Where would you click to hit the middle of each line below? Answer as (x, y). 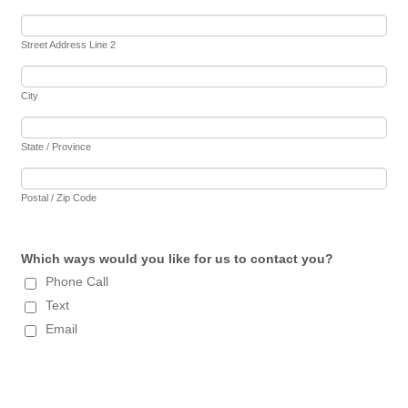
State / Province (56, 146)
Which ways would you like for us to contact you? (178, 258)
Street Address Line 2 (69, 44)
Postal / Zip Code (59, 197)
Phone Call (77, 281)
